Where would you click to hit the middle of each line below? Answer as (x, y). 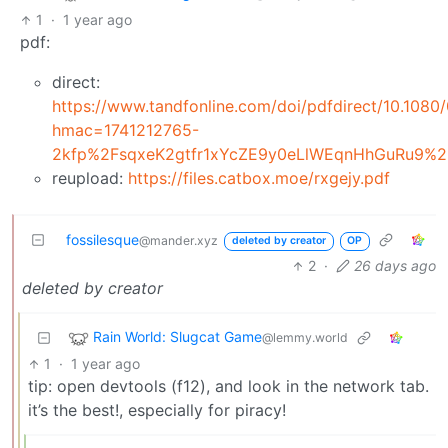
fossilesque (102, 240)
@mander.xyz (178, 241)
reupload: (90, 178)
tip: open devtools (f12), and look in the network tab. (228, 386)
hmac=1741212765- (125, 130)
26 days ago (395, 266)
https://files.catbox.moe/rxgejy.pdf (259, 178)
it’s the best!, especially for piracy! (157, 410)
